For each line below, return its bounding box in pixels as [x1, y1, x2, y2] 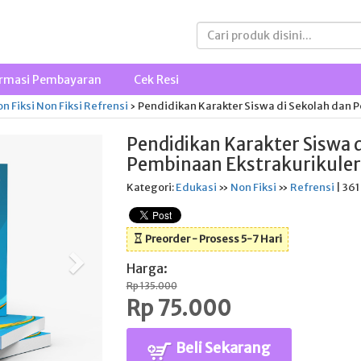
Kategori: [126, 180, 176, 194]
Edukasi [175, 180, 217, 194]
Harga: [126, 260, 168, 276]
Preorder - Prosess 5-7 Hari [143, 232, 282, 246]
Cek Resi [133, 73, 179, 87]
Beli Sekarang [172, 338, 271, 357]
